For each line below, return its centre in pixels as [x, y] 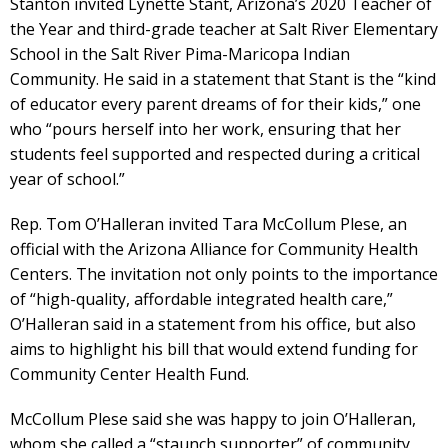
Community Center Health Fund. [129, 373]
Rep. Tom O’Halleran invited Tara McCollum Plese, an [208, 223]
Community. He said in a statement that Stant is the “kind [223, 78]
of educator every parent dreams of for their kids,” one [215, 103]
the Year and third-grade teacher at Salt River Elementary [224, 28]
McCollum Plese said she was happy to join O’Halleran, [213, 418]
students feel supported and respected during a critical [215, 153]
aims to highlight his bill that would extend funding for [214, 348]
